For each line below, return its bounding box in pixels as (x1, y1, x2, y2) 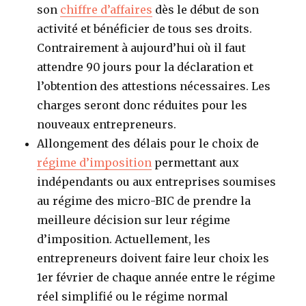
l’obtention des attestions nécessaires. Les (37, 79, 271, 93)
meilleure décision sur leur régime (37, 212, 231, 227)
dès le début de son (152, 2, 260, 16)
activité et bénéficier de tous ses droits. (37, 21, 253, 36)
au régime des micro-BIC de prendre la (37, 193, 251, 208)
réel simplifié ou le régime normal (37, 289, 229, 303)
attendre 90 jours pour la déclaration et (37, 59, 254, 74)
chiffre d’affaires (60, 2, 153, 16)
